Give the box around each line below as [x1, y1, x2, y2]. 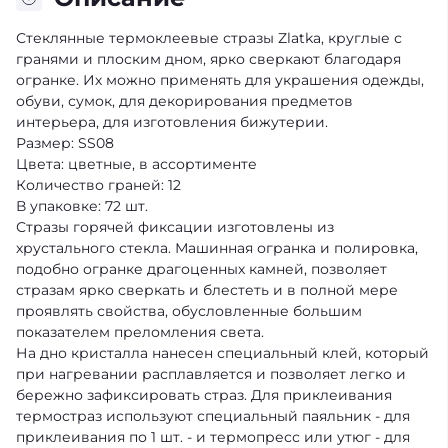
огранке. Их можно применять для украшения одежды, [16, 71, 424, 89]
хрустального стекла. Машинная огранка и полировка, [16, 239, 418, 257]
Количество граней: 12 [16, 176, 181, 194]
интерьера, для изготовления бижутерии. [16, 113, 328, 131]
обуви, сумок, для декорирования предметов [16, 92, 353, 110]
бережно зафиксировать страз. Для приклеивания [16, 386, 392, 404]
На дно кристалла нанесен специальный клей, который [16, 344, 429, 362]
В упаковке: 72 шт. [16, 197, 148, 215]
